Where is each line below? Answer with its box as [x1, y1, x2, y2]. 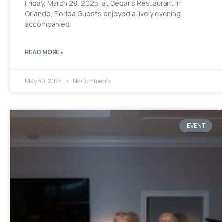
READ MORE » [25, 47, 64, 56]
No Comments [72, 76, 111, 85]
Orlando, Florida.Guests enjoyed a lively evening [25, 8, 181, 18]
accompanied [25, 19, 70, 29]
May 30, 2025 [25, 76, 63, 85]
